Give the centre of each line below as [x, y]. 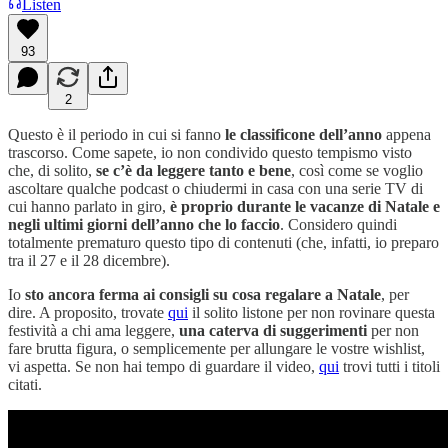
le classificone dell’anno [303, 134]
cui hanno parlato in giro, [89, 206]
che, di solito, [52, 170]
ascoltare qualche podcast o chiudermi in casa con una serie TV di [215, 188]
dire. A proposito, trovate [88, 312]
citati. [25, 384]
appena [406, 134]
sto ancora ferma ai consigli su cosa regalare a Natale [203, 294]
